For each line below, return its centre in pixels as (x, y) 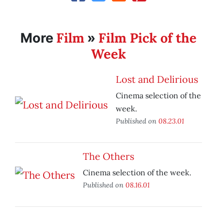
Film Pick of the (147, 38)
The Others (108, 156)
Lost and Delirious (157, 79)
